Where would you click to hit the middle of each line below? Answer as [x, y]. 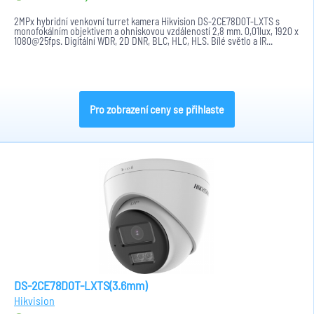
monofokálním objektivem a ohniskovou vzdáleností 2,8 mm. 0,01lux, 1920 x [156, 31]
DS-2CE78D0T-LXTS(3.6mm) [81, 285]
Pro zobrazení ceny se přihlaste [157, 109]
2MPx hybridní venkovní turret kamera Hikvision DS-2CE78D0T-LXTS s [147, 21]
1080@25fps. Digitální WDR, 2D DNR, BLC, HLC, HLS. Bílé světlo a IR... [143, 41]
